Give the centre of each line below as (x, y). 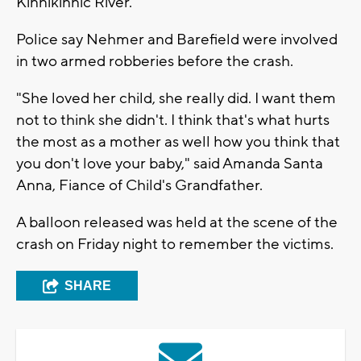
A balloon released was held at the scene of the (177, 222)
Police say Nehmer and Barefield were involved (177, 39)
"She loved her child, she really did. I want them (176, 98)
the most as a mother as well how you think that (178, 141)
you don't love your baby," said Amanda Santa (170, 163)
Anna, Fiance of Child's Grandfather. (139, 185)
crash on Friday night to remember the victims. (176, 244)
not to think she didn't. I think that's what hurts (173, 120)
